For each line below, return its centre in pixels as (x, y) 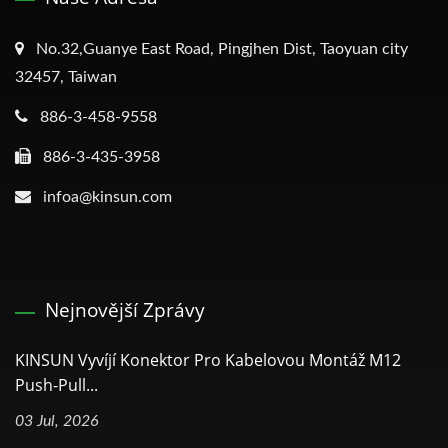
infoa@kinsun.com (107, 196)
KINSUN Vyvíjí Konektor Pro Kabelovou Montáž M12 (208, 359)
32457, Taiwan (66, 76)
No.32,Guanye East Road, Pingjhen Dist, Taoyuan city (222, 48)
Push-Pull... (56, 384)
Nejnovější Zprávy (125, 309)
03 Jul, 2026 (57, 420)
